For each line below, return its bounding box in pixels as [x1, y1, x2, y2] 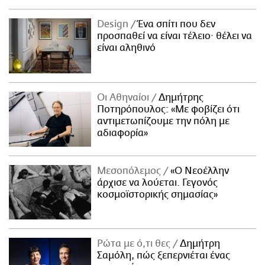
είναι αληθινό [97, 42, 156, 53]
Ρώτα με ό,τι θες [97, 238, 173, 250]
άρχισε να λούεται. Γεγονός [97, 177, 218, 188]
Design [97, 18, 131, 30]
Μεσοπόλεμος [97, 165, 164, 176]
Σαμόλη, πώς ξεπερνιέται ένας [97, 250, 231, 261]
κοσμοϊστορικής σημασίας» [97, 189, 218, 200]
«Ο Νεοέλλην [168, 165, 230, 176]
